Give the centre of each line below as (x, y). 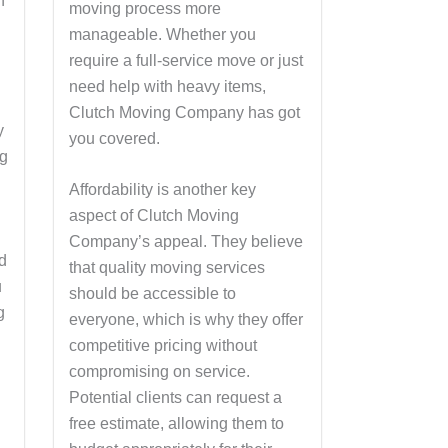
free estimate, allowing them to (176, 424)
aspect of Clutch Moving (153, 216)
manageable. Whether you (162, 34)
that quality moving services (166, 268)
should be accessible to (152, 294)
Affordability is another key (162, 190)
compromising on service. (159, 372)
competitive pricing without (162, 346)
